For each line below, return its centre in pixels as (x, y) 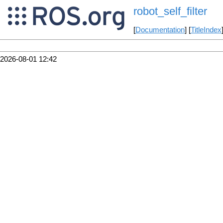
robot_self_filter (170, 11)
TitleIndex (206, 30)
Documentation (160, 30)
